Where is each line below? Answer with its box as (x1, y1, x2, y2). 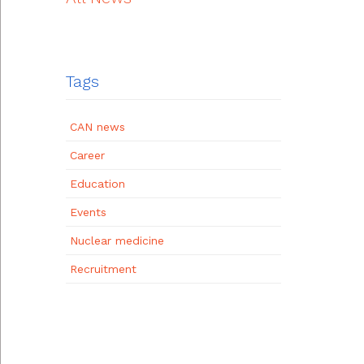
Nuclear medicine (70, 234, 164, 247)
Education (70, 177, 125, 190)
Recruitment (70, 262, 136, 275)
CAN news (70, 120, 125, 133)
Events (70, 206, 106, 219)
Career (70, 149, 105, 162)
